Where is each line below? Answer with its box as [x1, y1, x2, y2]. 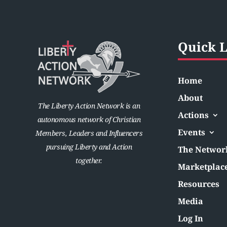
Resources [177, 178, 219, 190]
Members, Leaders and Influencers [35, 128, 143, 138]
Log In [177, 213, 203, 224]
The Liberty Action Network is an [38, 100, 140, 110]
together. [75, 155, 102, 165]
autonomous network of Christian [37, 114, 141, 124]
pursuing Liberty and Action [46, 141, 132, 152]
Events [177, 127, 205, 138]
